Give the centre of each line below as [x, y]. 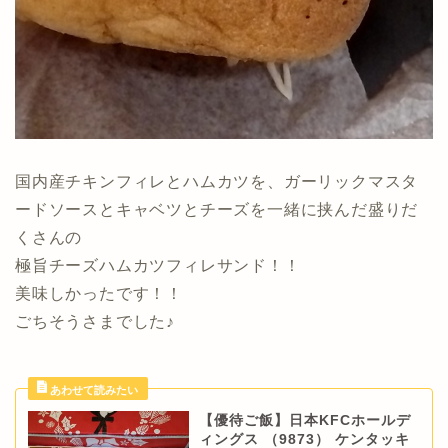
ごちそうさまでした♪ [95, 322]
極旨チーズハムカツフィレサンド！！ [158, 266]
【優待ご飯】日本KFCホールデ [304, 421]
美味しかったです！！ [99, 294]
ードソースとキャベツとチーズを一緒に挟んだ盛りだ [217, 210]
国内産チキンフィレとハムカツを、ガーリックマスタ [217, 182]
